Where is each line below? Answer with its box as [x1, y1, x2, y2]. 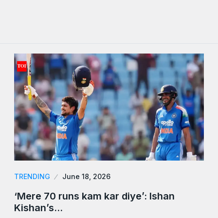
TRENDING [14, 172, 50, 181]
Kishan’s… [14, 201, 63, 214]
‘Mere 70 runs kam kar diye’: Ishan [14, 190, 175, 202]
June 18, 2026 [62, 172, 110, 181]
